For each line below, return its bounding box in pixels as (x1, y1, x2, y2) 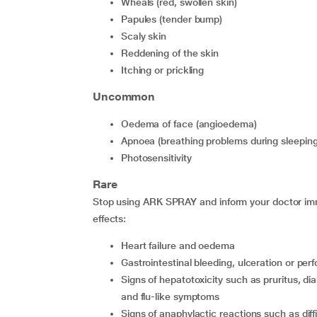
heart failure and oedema (127, 240, 235, 251)
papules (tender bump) (127, 13, 223, 25)
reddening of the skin (127, 47, 219, 59)
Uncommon (92, 90, 156, 103)
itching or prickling (123, 64, 204, 76)
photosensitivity (127, 152, 192, 163)
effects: (92, 213, 127, 224)
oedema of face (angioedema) (128, 118, 257, 129)
